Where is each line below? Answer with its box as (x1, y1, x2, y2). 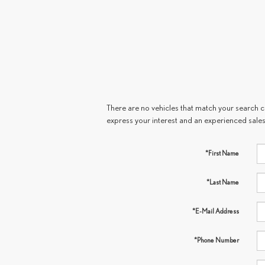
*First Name (205, 148, 239, 157)
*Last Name (206, 177, 239, 186)
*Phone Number (193, 235, 239, 244)
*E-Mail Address (192, 206, 239, 215)
